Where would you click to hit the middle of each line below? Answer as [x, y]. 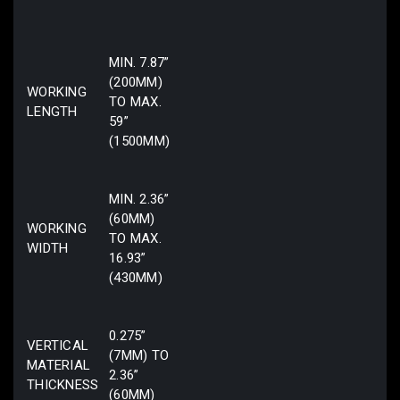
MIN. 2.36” [139, 199]
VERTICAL [58, 345]
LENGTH [52, 111]
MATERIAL [58, 365]
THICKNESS [63, 384]
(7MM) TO [139, 355]
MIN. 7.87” [139, 62]
